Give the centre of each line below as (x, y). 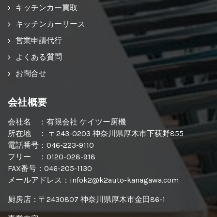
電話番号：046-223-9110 (51, 145)
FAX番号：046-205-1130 (50, 168)
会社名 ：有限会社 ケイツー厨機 (67, 122)
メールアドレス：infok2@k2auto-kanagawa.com (93, 180)
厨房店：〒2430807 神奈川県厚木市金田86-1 (86, 199)
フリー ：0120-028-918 (52, 156)
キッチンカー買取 (46, 7)
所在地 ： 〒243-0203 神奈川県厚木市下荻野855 (96, 133)
